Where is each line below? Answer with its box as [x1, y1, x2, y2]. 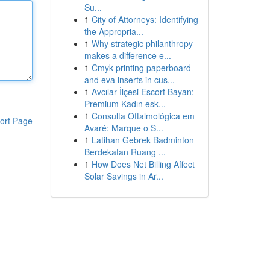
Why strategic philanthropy [91, 37, 193, 49]
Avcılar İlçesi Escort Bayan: [91, 86, 194, 98]
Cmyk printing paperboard [91, 61, 191, 74]
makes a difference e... [84, 49, 171, 61]
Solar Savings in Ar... [84, 170, 163, 182]
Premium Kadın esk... [84, 98, 166, 110]
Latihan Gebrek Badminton [91, 134, 194, 146]
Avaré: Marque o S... [84, 122, 163, 134]
